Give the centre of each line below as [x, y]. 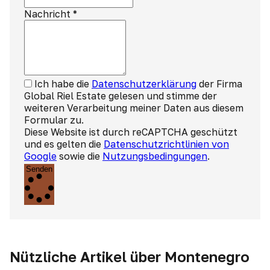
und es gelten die [64, 144]
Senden [39, 169]
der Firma [219, 84]
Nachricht [47, 14]
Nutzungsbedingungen [155, 156]
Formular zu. [54, 120]
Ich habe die [63, 84]
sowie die [80, 156]
